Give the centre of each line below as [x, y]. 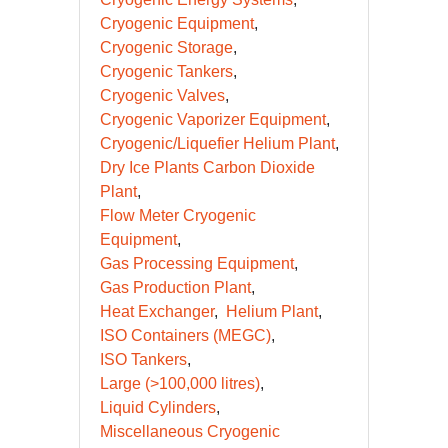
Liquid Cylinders [158, 407]
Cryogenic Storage [166, 47]
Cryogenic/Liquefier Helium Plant [217, 143]
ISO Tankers [143, 359]
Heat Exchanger [157, 311]
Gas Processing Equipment [197, 263]
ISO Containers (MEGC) [185, 335]
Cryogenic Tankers [166, 71]
